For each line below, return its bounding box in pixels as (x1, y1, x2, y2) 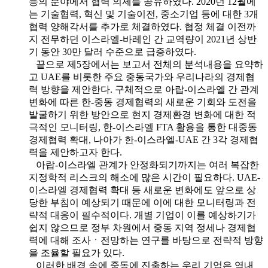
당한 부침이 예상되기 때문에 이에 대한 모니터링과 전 (29, 197, 256, 208)
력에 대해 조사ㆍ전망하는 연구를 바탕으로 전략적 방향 (29, 234, 263, 245)
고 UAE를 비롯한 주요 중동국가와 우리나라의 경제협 (29, 71, 255, 82)
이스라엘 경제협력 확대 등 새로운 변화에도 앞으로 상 (29, 184, 256, 195)
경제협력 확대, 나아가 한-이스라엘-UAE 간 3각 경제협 (29, 134, 258, 145)
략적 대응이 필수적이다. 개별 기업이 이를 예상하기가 (29, 209, 256, 220)
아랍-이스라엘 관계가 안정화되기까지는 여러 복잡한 (29, 159, 259, 170)
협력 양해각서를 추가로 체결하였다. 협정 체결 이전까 (29, 21, 256, 32)
